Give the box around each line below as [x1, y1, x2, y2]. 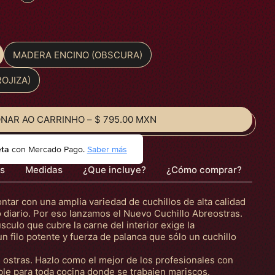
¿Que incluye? [83, 164, 147, 176]
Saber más [87, 143, 127, 156]
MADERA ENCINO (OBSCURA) [12, 48, 142, 61]
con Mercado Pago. [9, 143, 87, 156]
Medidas [25, 164, 63, 176]
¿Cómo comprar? [166, 164, 242, 176]
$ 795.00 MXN [95, 114, 157, 126]
